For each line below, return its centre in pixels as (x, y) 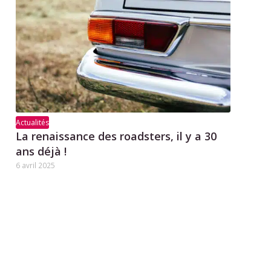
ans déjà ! (41, 152)
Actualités (33, 123)
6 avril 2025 (36, 165)
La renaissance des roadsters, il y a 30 (116, 136)
